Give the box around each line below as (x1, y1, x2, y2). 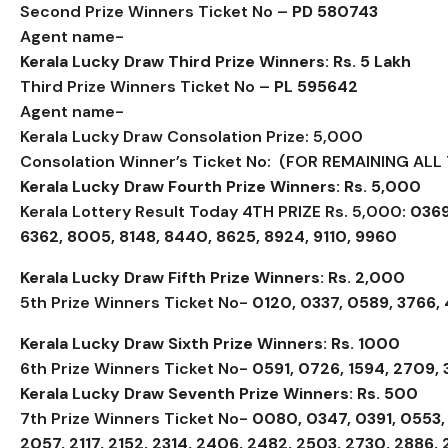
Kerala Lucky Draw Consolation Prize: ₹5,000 (20, 125, 363, 147)
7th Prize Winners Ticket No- (20, 407, 252, 429)
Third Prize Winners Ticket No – (20, 75, 274, 97)
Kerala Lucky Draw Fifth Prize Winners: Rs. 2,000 (20, 266, 405, 288)
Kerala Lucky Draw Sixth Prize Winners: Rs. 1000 (20, 332, 400, 354)
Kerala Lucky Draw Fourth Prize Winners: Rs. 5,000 (20, 175, 421, 197)
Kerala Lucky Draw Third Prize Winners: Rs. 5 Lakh (20, 50, 411, 72)
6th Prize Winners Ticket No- (20, 357, 252, 379)
